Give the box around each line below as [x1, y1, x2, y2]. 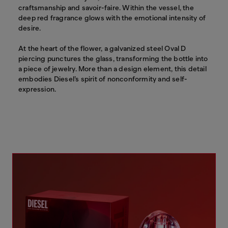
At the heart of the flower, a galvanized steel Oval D [18, 44, 186, 53]
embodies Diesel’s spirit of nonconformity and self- [18, 75, 188, 83]
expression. [18, 85, 56, 94]
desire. [18, 24, 41, 33]
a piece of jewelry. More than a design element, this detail [18, 65, 207, 73]
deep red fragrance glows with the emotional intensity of [18, 14, 206, 22]
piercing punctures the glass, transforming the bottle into [18, 54, 208, 63]
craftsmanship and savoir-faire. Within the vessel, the [18, 4, 194, 12]
